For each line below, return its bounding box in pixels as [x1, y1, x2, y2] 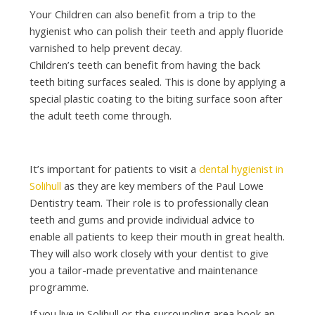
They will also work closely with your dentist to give [29, 245, 269, 260]
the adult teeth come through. [29, 108, 172, 122]
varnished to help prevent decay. [29, 40, 182, 55]
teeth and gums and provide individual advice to [29, 212, 255, 226]
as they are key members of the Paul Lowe [60, 178, 264, 193]
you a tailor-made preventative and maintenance [29, 262, 258, 277]
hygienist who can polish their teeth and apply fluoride [29, 23, 283, 38]
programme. [29, 279, 89, 294]
